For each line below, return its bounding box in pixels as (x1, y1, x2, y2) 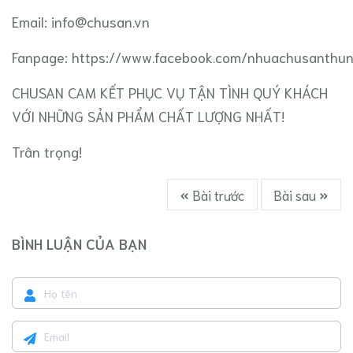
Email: (12, 11, 51, 31)
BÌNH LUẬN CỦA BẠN (12, 233, 147, 253)
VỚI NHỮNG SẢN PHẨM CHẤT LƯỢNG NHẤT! (12, 106, 284, 125)
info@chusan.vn (51, 11, 150, 31)
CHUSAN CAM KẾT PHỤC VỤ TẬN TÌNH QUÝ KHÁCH (12, 82, 328, 102)
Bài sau (273, 185, 319, 203)
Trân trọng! (12, 141, 82, 161)
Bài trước (189, 185, 245, 203)
